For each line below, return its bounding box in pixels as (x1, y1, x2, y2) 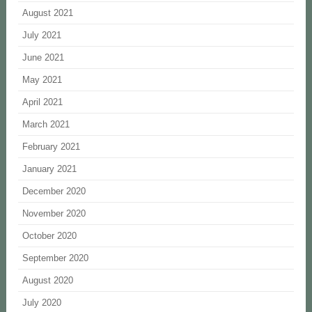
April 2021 (22, 97, 63, 108)
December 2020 (22, 186, 86, 197)
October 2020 (22, 231, 77, 242)
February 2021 (22, 141, 81, 153)
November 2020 (22, 208, 86, 219)
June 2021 (22, 52, 65, 63)
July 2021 (22, 30, 62, 41)
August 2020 (22, 275, 74, 286)
